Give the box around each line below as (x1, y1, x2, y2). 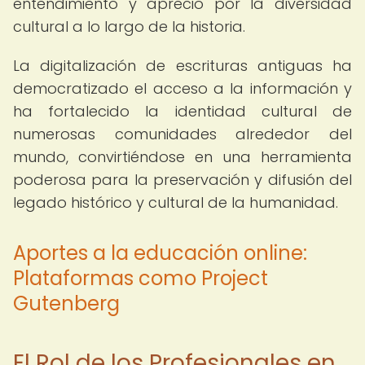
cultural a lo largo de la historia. (13, 16, 245, 37)
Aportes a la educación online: (13, 240, 307, 266)
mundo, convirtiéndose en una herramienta (13, 147, 352, 167)
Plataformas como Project (13, 265, 268, 292)
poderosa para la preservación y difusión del (13, 169, 352, 190)
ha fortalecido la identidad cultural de (13, 101, 352, 121)
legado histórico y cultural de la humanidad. (13, 192, 338, 213)
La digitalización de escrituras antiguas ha (13, 55, 352, 76)
